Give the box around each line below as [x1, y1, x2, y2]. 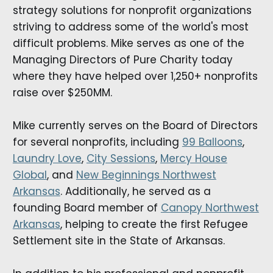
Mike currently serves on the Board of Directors [12, 118, 258, 133]
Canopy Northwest [160, 200, 259, 216]
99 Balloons [182, 135, 243, 150]
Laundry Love [12, 151, 82, 166]
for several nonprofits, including [12, 135, 182, 150]
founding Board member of [12, 200, 161, 216]
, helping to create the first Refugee [60, 217, 248, 232]
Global [12, 168, 47, 183]
